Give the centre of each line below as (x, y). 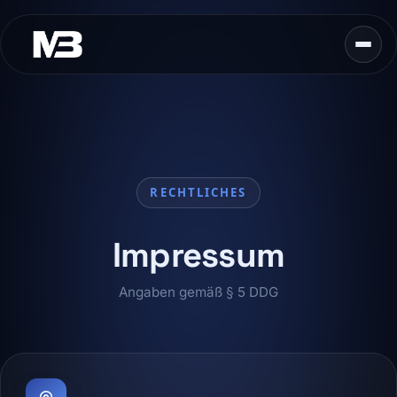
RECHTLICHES (198, 192)
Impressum (198, 255)
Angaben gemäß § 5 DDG (198, 292)
